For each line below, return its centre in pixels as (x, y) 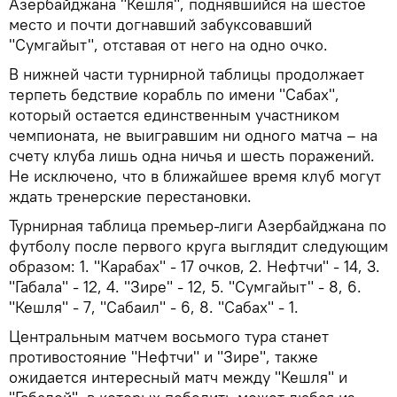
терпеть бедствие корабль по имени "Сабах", (174, 94)
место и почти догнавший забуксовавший (160, 24)
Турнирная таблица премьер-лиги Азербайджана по (198, 225)
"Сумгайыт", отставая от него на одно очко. (168, 44)
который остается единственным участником (174, 114)
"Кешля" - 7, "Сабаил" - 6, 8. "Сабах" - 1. (154, 307)
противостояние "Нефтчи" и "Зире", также (163, 356)
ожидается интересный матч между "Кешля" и (178, 377)
